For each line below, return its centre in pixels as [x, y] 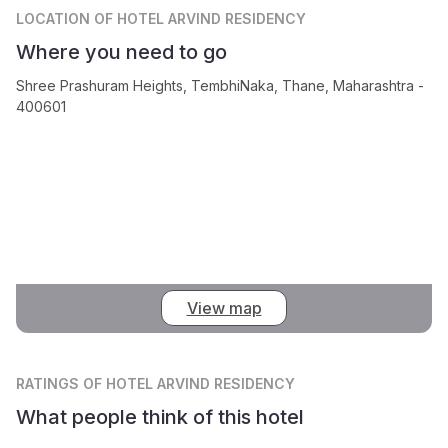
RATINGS [49, 383]
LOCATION [55, 18]
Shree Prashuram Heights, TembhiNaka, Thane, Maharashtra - [220, 85]
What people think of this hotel [160, 416]
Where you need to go [121, 51]
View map [224, 308]
